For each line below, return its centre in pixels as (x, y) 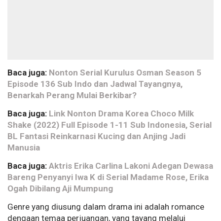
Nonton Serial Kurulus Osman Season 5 (125, 73)
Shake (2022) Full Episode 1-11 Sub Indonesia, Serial (110, 125)
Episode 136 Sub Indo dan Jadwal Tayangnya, (95, 84)
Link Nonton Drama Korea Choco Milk (121, 114)
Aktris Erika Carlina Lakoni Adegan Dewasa (131, 166)
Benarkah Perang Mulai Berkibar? (72, 95)
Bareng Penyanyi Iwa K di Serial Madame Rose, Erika (108, 177)
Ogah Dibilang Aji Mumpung (60, 189)
